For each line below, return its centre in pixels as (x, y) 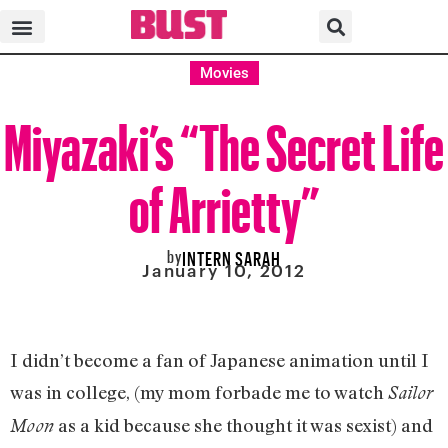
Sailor (410, 392)
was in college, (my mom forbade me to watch (199, 391)
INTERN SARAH (231, 255)
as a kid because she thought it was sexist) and (243, 424)
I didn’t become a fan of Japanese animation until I (219, 359)
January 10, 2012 (224, 270)
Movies (224, 73)
